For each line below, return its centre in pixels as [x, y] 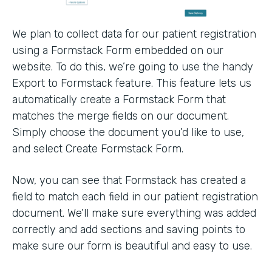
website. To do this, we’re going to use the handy [133, 67]
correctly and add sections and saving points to [129, 229]
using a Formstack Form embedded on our [118, 50]
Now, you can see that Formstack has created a [129, 180]
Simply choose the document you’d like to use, [128, 132]
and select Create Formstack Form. [98, 149]
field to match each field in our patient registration [135, 197]
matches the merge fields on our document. [121, 116]
